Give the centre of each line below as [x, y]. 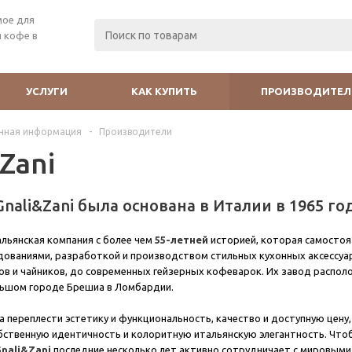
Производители [136, 132]
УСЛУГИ [47, 91]
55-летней [181, 240]
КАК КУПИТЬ [164, 91]
